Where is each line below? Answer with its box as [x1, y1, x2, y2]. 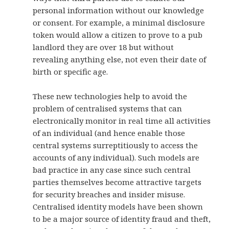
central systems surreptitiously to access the [33, 140, 198, 151]
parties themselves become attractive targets [33, 177, 202, 188]
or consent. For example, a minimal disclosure [33, 17, 205, 28]
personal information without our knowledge [33, 5, 204, 16]
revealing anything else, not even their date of [33, 54, 207, 65]
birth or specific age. [33, 66, 108, 77]
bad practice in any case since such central [33, 165, 191, 175]
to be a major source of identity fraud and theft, [33, 214, 211, 224]
